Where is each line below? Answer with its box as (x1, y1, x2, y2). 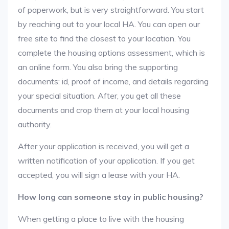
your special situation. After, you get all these (18, 90, 181, 101)
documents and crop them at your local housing (18, 105, 189, 115)
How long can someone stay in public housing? (18, 192, 203, 202)
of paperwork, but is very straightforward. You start (18, 5, 204, 15)
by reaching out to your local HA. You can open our (18, 19, 200, 29)
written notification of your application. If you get (18, 155, 195, 166)
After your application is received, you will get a (18, 141, 189, 151)
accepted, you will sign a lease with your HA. (18, 170, 180, 180)
